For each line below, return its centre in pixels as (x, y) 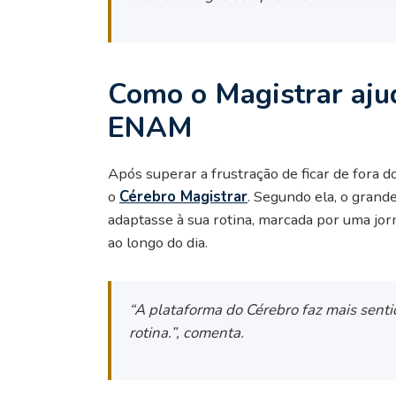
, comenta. (210, 332)
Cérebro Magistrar (183, 196)
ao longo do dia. (158, 242)
